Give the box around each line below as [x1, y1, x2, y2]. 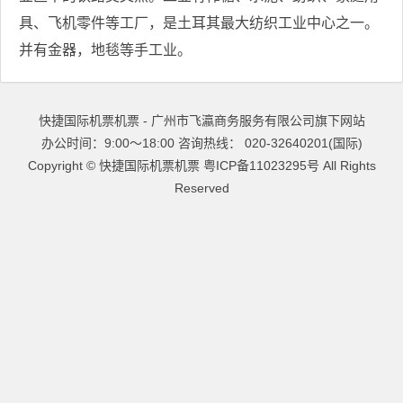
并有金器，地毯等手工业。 [19, 42, 192, 58]
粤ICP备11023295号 [202, 158, 319, 173]
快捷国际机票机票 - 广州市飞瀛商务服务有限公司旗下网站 [38, 113, 365, 128]
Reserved [174, 181, 229, 195]
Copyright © [27, 158, 99, 173]
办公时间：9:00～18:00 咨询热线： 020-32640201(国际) [40, 136, 363, 150]
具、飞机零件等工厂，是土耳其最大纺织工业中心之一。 [19, 15, 379, 31]
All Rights [318, 158, 376, 173]
